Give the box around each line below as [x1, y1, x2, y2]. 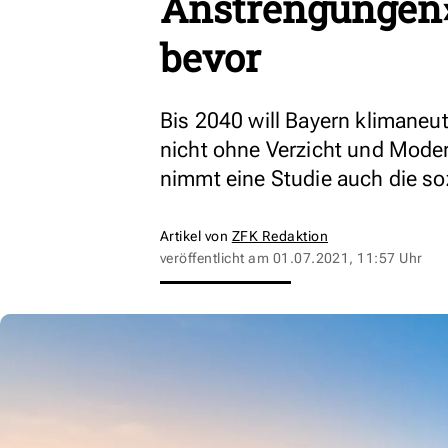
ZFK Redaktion [231, 228, 329, 244]
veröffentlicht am [160, 250, 273, 266]
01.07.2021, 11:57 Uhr [272, 250, 423, 266]
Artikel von [160, 228, 232, 244]
